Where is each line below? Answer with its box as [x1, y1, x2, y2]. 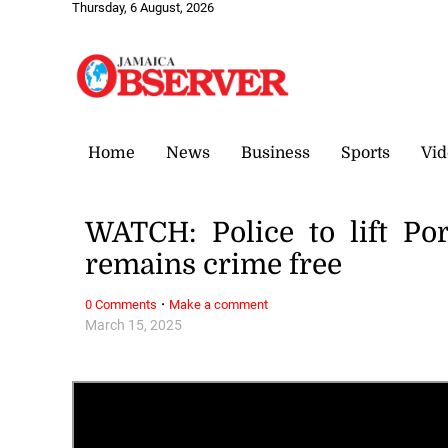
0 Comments [85, 296, 158, 312]
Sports [341, 143, 390, 162]
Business [241, 143, 310, 162]
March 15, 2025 [85, 316, 183, 334]
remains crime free [85, 249, 343, 282]
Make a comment [169, 296, 269, 312]
